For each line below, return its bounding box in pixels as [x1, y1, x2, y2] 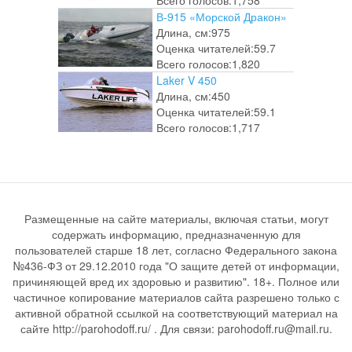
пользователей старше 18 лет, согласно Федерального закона [15, 242, 337, 258]
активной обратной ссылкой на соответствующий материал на [14, 305, 338, 321]
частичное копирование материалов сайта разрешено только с [13, 289, 339, 306]
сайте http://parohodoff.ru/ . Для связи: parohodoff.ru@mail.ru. [20, 321, 332, 337]
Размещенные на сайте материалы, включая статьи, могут [24, 211, 328, 227]
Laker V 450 [156, 72, 217, 89]
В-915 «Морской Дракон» [156, 9, 287, 25]
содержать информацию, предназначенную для [51, 226, 301, 243]
